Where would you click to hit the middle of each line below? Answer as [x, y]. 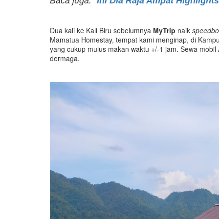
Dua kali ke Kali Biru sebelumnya [101, 30]
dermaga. [65, 58]
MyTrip [164, 30]
